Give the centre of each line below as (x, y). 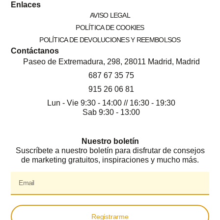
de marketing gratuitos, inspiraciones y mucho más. (110, 160)
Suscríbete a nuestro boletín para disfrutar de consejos (110, 151)
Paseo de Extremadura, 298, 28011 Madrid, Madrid (111, 61)
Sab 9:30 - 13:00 (111, 112)
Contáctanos (35, 51)
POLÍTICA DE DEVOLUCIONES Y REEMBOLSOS (110, 40)
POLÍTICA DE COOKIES (110, 27)
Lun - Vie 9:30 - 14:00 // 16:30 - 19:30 (111, 103)
